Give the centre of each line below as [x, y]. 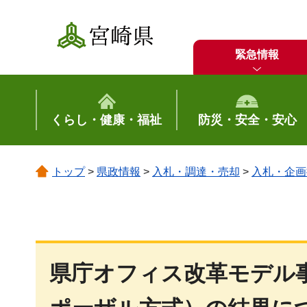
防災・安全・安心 [247, 120]
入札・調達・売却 [196, 172]
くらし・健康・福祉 [107, 120]
